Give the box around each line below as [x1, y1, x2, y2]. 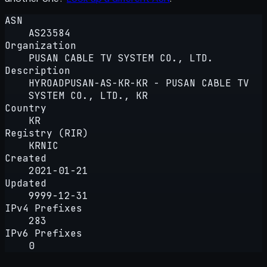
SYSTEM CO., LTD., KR [29, 89, 148, 102]
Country [5, 101, 46, 114]
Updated [5, 176, 46, 190]
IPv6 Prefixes [5, 226, 82, 240]
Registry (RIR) [5, 126, 88, 139]
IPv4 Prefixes [5, 201, 82, 215]
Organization [5, 39, 76, 52]
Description [5, 64, 70, 77]
